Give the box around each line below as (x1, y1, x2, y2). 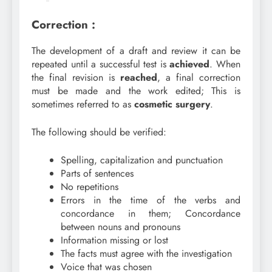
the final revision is (32, 70, 120, 84)
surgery (175, 97, 210, 111)
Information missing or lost (61, 233, 168, 247)
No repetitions (61, 179, 118, 194)
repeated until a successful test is (32, 56, 170, 71)
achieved (169, 56, 210, 71)
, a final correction (157, 70, 240, 84)
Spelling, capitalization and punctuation (61, 152, 223, 167)
